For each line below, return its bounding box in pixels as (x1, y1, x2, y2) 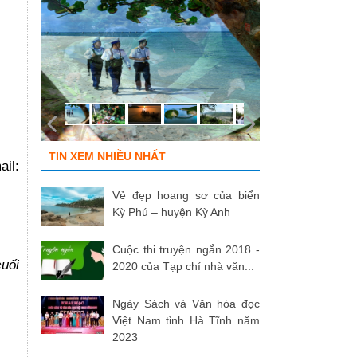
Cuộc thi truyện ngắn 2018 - (112, 243, 260, 257)
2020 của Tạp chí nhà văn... (112, 260, 254, 273)
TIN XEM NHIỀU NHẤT (49, 150, 166, 163)
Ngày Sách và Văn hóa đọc (112, 297, 260, 311)
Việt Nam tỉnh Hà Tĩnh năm (112, 314, 260, 328)
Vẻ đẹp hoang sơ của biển (112, 189, 260, 202)
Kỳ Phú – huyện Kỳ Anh (112, 206, 230, 219)
